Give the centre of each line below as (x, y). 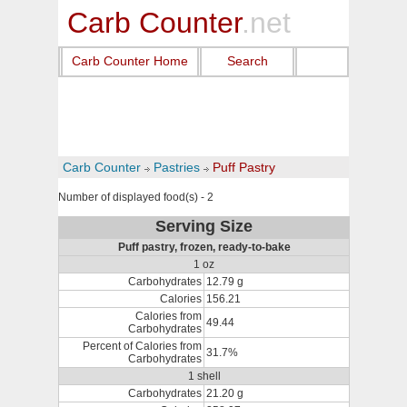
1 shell (204, 376)
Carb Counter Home (130, 61)
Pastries (177, 167)
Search (247, 61)
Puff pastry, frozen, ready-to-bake (204, 247)
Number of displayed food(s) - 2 (136, 197)
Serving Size (204, 226)
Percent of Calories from (142, 346)
